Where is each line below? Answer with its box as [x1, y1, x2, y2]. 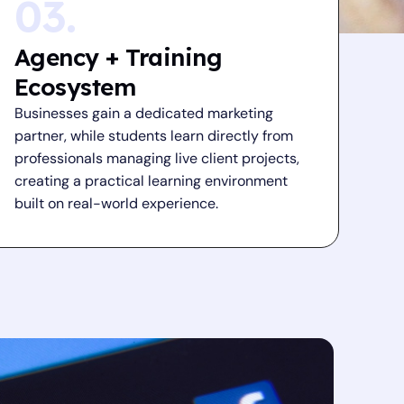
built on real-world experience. [14, 194, 218, 213]
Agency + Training [14, 42, 223, 72]
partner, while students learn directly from [14, 126, 293, 145]
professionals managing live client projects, [14, 149, 299, 168]
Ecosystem [14, 72, 136, 102]
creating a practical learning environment [14, 171, 288, 190]
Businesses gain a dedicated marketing [14, 104, 273, 123]
